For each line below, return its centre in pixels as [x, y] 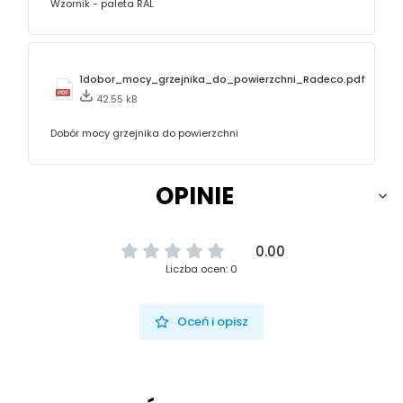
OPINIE [194, 196]
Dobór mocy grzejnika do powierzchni [144, 134]
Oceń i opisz [213, 322]
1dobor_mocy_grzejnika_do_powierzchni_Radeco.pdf [222, 80]
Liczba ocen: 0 [201, 269]
